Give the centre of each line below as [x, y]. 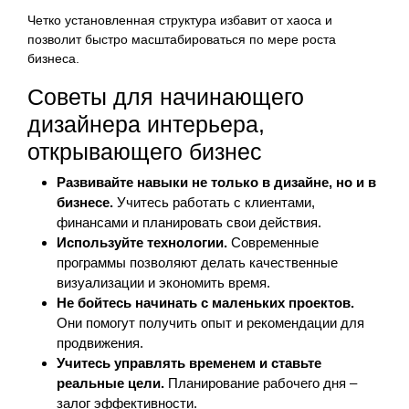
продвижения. [100, 342]
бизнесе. [85, 202]
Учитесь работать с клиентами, [214, 202]
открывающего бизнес [145, 151]
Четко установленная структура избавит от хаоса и [180, 20]
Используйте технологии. [142, 242]
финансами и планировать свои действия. [189, 222]
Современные [273, 242]
